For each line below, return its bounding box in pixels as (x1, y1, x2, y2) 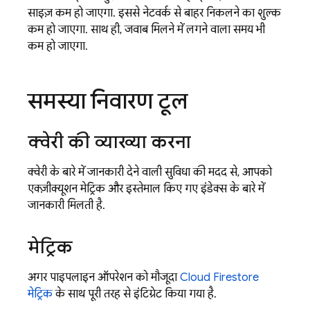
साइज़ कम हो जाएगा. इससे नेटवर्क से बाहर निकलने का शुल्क (28, 6, 281, 20)
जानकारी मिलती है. (28, 198, 105, 212)
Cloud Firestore (180, 270, 259, 284)
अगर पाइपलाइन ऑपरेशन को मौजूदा (28, 270, 180, 284)
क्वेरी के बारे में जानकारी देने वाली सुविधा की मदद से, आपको (28, 165, 272, 179)
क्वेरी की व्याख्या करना (28, 130, 191, 153)
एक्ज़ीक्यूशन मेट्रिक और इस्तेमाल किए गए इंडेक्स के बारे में (28, 181, 264, 196)
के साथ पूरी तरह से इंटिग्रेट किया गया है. (53, 286, 217, 301)
